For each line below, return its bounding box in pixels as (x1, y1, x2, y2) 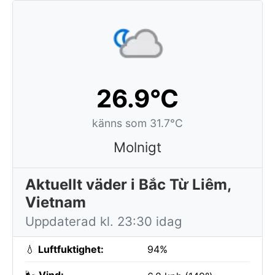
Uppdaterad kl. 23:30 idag (25, 214, 182, 229)
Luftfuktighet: (38, 243, 104, 255)
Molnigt (114, 139, 161, 155)
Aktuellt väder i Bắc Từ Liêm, (25, 176, 231, 193)
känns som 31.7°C (92, 117, 183, 130)
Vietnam (25, 193, 86, 211)
